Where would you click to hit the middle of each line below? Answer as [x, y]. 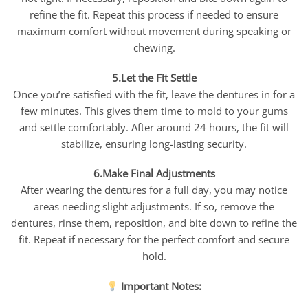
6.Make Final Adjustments [154, 174]
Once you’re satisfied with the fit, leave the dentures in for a [154, 94]
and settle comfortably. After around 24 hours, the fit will [154, 127]
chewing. [154, 47]
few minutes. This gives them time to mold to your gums [154, 110]
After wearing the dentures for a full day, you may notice [154, 190]
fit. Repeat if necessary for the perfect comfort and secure [154, 240]
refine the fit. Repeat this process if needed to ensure [154, 14]
